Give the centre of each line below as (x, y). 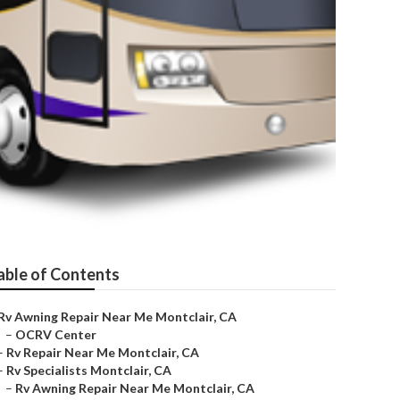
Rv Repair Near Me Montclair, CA (103, 352)
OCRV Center (56, 334)
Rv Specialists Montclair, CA (89, 370)
